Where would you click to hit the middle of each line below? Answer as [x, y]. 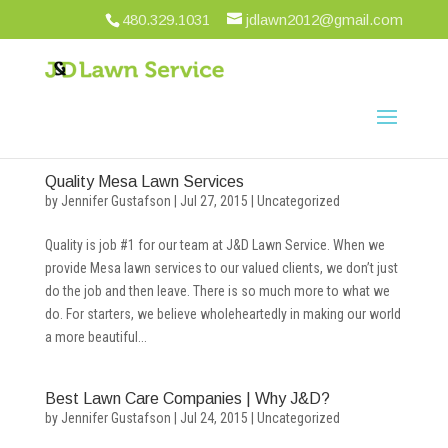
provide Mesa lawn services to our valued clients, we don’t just [221, 268]
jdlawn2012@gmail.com [325, 20]
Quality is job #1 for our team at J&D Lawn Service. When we [214, 245]
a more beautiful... [95, 337]
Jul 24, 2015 [213, 418]
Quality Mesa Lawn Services [144, 181]
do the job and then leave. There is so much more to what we [217, 291]
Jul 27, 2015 [213, 201]
